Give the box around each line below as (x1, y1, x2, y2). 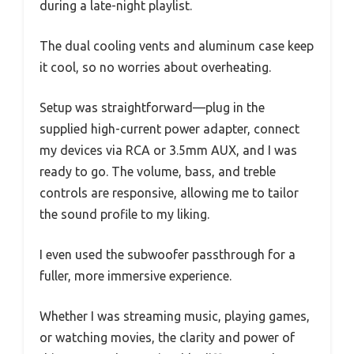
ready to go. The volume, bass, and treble (40, 164, 276, 179)
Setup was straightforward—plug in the (40, 100, 265, 115)
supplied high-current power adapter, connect (40, 121, 299, 136)
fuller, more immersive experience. (40, 268, 232, 283)
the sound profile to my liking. (40, 206, 209, 221)
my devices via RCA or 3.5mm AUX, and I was (40, 142, 297, 157)
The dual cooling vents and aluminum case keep (40, 38, 314, 53)
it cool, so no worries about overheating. (40, 59, 271, 74)
